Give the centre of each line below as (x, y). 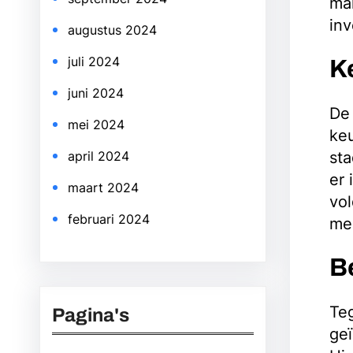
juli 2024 (94, 61)
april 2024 (98, 156)
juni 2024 (96, 93)
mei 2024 (96, 124)
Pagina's (91, 315)
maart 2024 (103, 188)
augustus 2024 (112, 30)
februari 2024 (109, 219)
